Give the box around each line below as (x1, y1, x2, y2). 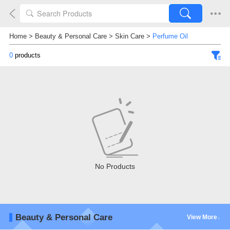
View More (187, 213, 218, 221)
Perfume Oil (152, 32, 188, 41)
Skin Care (114, 32, 144, 41)
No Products (95, 162, 135, 170)
